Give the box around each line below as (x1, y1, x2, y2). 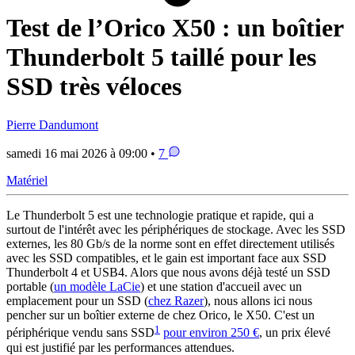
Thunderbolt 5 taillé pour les (6, 42, 316, 71)
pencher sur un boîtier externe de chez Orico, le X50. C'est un (6, 308, 315, 323)
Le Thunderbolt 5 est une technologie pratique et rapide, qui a (6, 208, 314, 223)
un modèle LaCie (54, 280, 140, 294)
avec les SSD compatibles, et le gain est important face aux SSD (6, 251, 326, 265)
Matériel (6, 174, 48, 188)
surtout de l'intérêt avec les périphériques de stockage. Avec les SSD (6, 223, 345, 237)
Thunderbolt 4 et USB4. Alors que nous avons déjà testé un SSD (6, 265, 330, 280)
